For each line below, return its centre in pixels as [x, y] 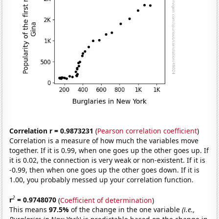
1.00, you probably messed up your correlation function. [102, 179]
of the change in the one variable [127, 210]
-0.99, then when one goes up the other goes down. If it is [105, 170]
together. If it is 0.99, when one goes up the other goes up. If [109, 150]
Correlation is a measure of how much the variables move [104, 140]
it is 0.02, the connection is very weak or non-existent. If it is [108, 160]
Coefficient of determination [106, 200]
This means [29, 210]
